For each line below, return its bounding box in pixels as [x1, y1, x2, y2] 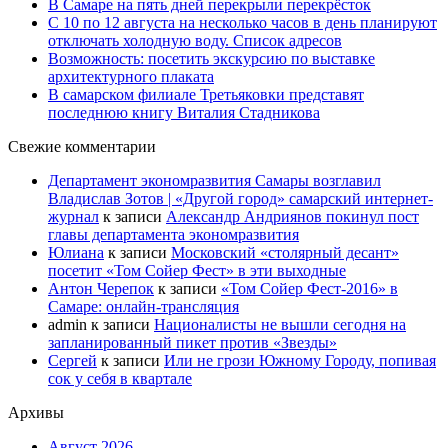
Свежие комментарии [8, 137, 156, 155]
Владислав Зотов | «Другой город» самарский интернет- [48, 189, 433, 207]
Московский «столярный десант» [171, 243, 399, 261]
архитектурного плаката [48, 67, 214, 85]
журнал [48, 207, 99, 225]
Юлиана [48, 243, 104, 261]
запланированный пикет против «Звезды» [48, 333, 337, 351]
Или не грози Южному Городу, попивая [164, 351, 436, 369]
